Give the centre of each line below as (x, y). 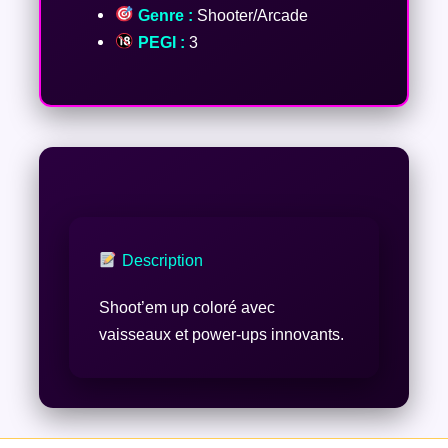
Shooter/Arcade (250, 14)
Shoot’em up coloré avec (186, 307)
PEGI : (159, 41)
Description (160, 260)
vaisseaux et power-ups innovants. (221, 334)
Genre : (163, 14)
